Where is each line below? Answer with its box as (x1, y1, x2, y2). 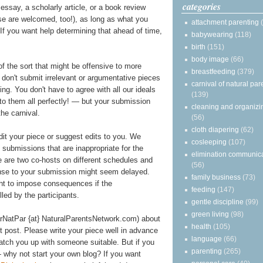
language (191, 234, 222, 243)
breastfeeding (191, 67, 235, 76)
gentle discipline (191, 197, 244, 206)
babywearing (191, 30, 233, 39)
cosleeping (191, 137, 227, 146)
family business (191, 173, 241, 181)
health (191, 222, 211, 231)
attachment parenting (191, 18, 259, 26)
